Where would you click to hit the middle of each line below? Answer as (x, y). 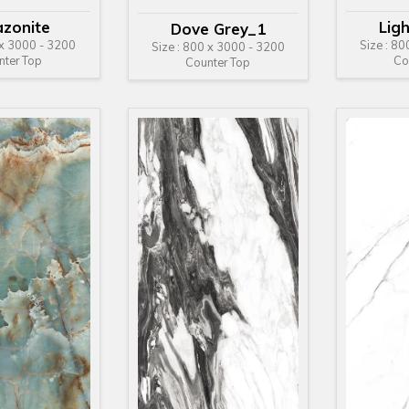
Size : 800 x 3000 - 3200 (218, 46)
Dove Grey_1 (218, 28)
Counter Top (218, 62)
